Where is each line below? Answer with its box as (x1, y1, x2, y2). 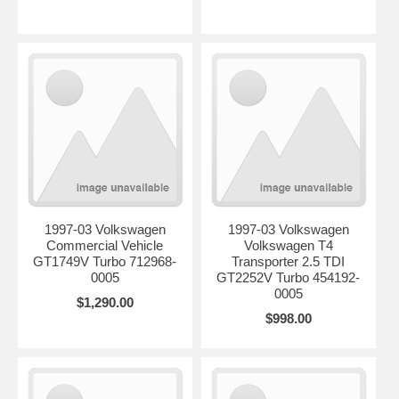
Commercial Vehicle (46, 237, 164, 253)
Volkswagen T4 (243, 237, 333, 253)
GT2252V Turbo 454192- (216, 269, 361, 285)
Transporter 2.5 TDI (232, 253, 346, 269)
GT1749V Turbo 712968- (33, 253, 177, 269)
